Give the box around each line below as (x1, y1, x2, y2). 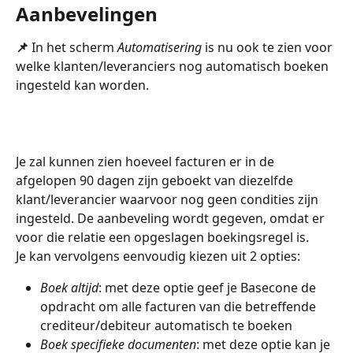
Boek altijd (40, 279, 98, 297)
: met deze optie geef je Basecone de (98, 279, 319, 297)
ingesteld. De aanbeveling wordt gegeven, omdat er (16, 209, 328, 227)
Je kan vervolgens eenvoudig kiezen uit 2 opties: (16, 247, 300, 265)
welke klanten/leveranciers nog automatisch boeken (16, 58, 332, 76)
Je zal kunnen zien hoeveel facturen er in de (16, 152, 277, 170)
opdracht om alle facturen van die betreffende (40, 298, 319, 316)
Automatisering (117, 39, 202, 57)
